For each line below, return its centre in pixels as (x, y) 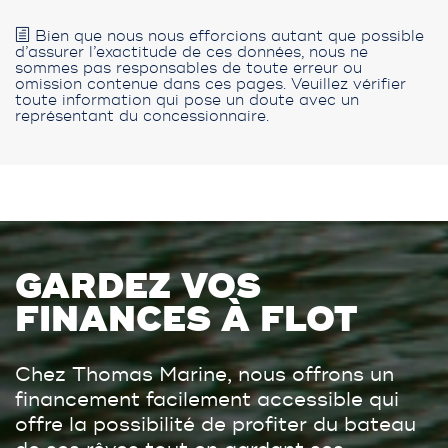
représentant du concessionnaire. (142, 116)
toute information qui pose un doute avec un (187, 100)
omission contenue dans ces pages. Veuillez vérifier (210, 84)
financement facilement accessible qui (207, 399)
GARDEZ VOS (138, 287)
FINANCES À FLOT (186, 320)
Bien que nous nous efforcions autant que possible (227, 36)
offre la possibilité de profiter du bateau (215, 424)
